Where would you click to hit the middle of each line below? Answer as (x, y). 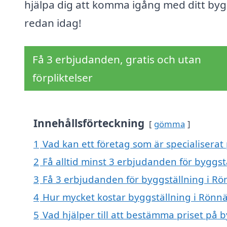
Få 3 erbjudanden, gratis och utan (117, 60)
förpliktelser (63, 78)
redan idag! (53, 23)
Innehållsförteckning (89, 123)
